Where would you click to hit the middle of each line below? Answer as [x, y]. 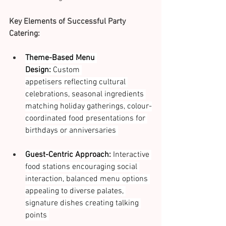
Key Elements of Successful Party [68, 22]
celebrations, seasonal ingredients [86, 95]
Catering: [24, 34]
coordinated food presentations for [86, 119]
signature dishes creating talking [83, 204]
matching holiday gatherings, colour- [89, 107]
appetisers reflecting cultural [76, 82]
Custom [66, 70]
